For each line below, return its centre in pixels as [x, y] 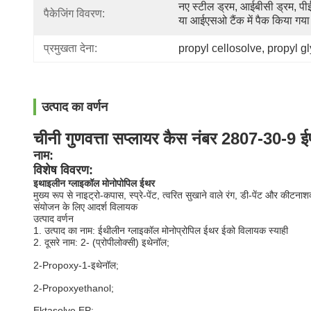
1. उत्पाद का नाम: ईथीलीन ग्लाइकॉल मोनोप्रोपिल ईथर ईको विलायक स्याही [161, 230]
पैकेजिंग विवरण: [74, 14]
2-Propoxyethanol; [74, 288]
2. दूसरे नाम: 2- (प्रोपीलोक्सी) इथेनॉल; [101, 242]
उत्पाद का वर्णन [75, 107]
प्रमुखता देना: [70, 48]
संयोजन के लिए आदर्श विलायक [85, 207]
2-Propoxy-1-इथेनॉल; [76, 265]
